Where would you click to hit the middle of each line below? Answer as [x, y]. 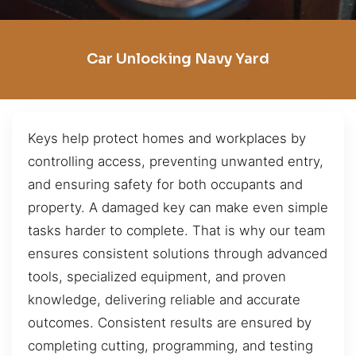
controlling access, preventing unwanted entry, [176, 161]
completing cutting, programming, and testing [170, 345]
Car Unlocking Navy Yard [178, 59]
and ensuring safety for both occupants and [165, 184]
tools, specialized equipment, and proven [157, 276]
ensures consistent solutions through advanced [178, 253]
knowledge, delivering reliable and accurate [164, 299]
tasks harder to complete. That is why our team [176, 230]
